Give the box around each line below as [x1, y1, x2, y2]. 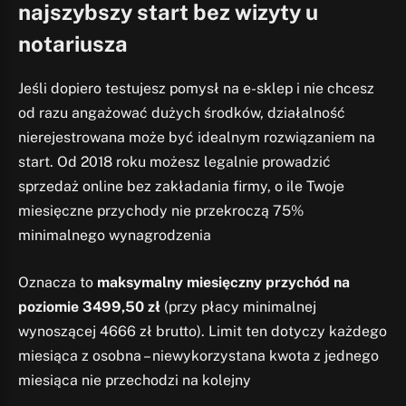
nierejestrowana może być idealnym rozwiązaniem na [18, 129, 375, 147]
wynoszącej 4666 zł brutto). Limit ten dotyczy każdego [18, 322, 387, 340]
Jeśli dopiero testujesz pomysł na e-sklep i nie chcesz [18, 80, 374, 98]
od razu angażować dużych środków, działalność [18, 104, 345, 122]
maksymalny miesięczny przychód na [97, 273, 350, 291]
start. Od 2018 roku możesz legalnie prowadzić [18, 153, 331, 171]
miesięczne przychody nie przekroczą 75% [18, 202, 304, 220]
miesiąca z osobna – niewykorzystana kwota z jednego [18, 346, 379, 364]
